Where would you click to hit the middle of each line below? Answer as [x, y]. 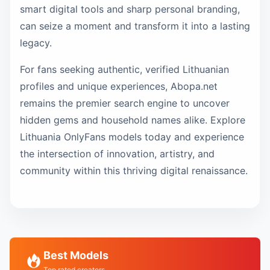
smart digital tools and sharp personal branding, [130, 9]
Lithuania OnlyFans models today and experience [132, 137]
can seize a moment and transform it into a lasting [135, 26]
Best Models [76, 255]
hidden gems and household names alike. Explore [133, 120]
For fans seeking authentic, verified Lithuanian [124, 69]
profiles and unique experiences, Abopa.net [119, 86]
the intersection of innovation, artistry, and [117, 154]
